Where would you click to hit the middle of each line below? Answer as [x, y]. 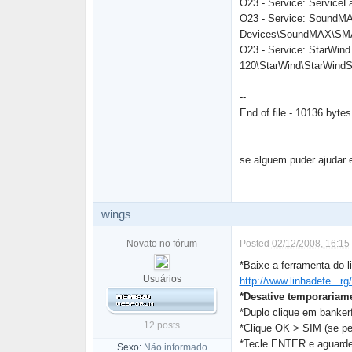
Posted [255, 244]
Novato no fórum [162, 244]
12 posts [162, 325]
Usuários [162, 279]
